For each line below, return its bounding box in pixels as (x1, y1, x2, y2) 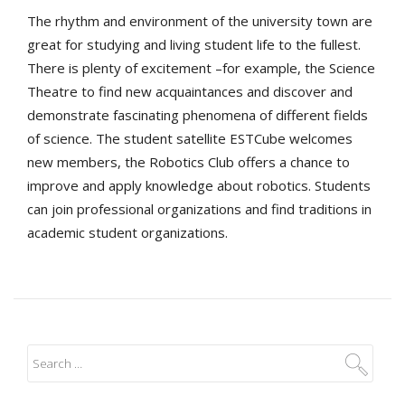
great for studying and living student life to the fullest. (27, 34, 361, 53)
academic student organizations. (27, 222, 228, 241)
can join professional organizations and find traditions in (27, 199, 372, 218)
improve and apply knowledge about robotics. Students (27, 175, 371, 194)
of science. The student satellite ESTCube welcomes (27, 128, 353, 147)
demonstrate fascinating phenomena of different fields (27, 105, 368, 124)
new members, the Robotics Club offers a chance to (27, 152, 350, 171)
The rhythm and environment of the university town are (27, 11, 372, 30)
